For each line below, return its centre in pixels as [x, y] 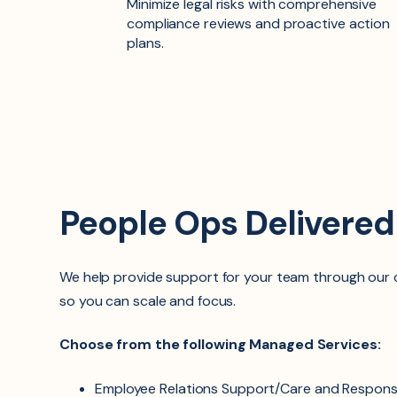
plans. [145, 43]
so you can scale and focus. [148, 300]
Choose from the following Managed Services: [220, 345]
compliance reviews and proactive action [259, 24]
